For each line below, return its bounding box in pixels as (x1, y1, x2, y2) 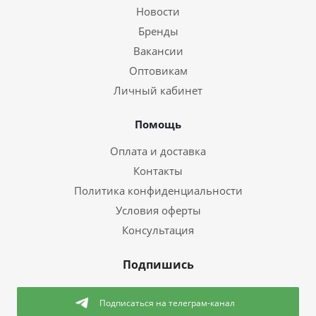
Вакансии (133, 44, 183, 58)
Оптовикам (128, 63, 188, 78)
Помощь (135, 117, 181, 131)
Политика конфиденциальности (73, 183, 243, 197)
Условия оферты (115, 203, 201, 217)
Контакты (133, 164, 183, 178)
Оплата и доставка (110, 144, 206, 158)
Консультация (122, 223, 194, 237)
